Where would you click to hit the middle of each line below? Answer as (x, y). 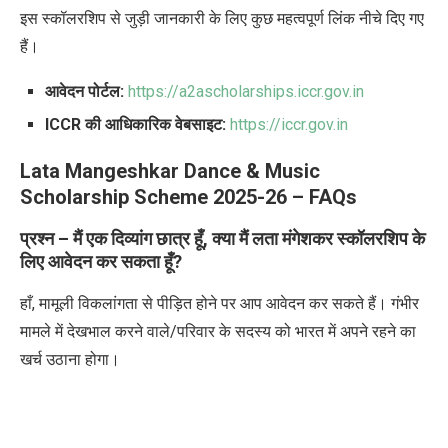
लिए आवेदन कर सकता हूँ (96, 262)
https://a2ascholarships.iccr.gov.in (246, 92)
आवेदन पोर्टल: (84, 92)
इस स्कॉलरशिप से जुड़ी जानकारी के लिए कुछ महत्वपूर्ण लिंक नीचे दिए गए (222, 19)
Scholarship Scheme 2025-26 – (162, 197)
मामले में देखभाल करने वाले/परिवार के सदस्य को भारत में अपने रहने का (218, 332)
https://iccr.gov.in (289, 125)
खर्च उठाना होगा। (72, 360)
